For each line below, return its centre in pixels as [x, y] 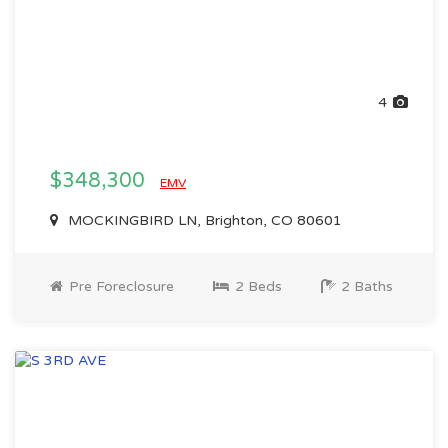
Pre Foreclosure [119, 286]
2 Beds [256, 286]
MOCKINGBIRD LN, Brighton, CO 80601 [203, 220]
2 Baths [365, 286]
